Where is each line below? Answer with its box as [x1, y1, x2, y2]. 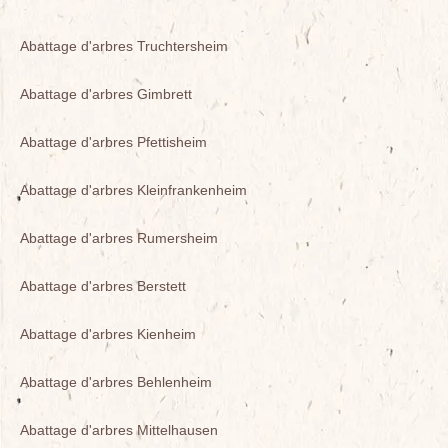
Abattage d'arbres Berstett [20, 278, 186, 294]
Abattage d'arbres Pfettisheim [20, 134, 207, 150]
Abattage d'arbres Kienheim [20, 326, 196, 342]
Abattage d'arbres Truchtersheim [20, 38, 228, 54]
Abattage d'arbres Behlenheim [20, 374, 212, 390]
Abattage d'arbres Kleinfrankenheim [20, 182, 247, 198]
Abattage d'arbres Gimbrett [20, 86, 192, 102]
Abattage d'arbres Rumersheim [20, 230, 218, 246]
